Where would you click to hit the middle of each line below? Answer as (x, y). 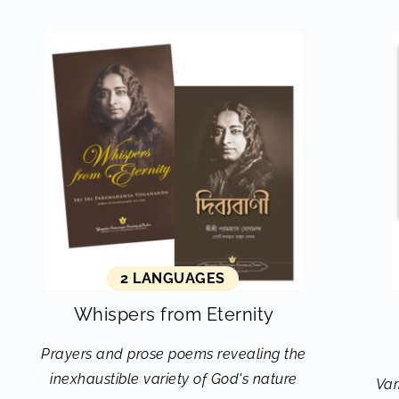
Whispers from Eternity (174, 314)
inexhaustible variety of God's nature (174, 379)
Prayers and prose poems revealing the (174, 354)
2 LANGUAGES (173, 278)
